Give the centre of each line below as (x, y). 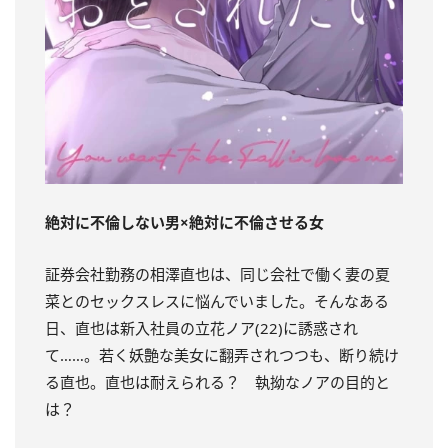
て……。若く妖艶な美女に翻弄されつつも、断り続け (222, 354)
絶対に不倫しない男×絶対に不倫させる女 (184, 221)
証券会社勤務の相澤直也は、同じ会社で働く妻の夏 (217, 273)
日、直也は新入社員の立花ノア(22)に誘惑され (201, 327)
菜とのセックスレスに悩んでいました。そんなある (217, 300)
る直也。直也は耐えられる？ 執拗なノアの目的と (217, 381)
